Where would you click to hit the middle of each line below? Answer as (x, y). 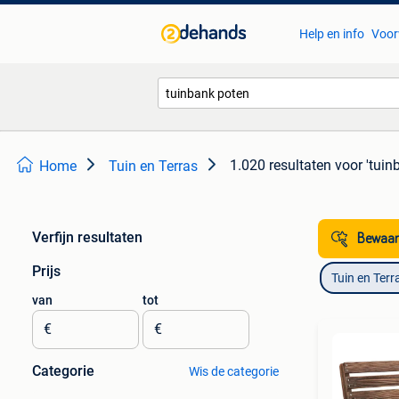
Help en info (331, 34)
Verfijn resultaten (87, 237)
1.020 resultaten (281, 165)
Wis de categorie (233, 371)
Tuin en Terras (153, 166)
